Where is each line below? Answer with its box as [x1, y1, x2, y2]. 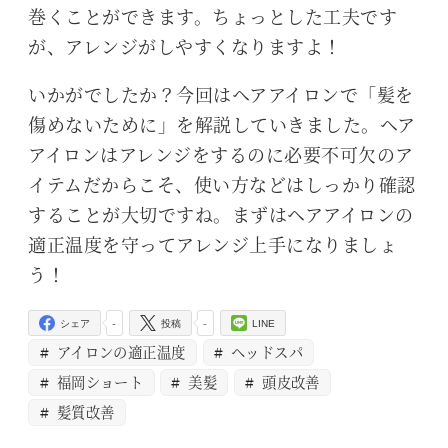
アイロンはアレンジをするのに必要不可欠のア [28, 141, 414, 168]
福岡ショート [52, 371, 144, 393]
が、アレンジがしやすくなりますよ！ [28, 33, 342, 60]
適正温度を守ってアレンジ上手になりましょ [28, 231, 397, 258]
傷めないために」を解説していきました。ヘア [28, 111, 416, 138]
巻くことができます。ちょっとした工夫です [28, 3, 397, 30]
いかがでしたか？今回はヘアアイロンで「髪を [28, 81, 414, 108]
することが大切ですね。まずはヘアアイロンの [28, 201, 414, 228]
